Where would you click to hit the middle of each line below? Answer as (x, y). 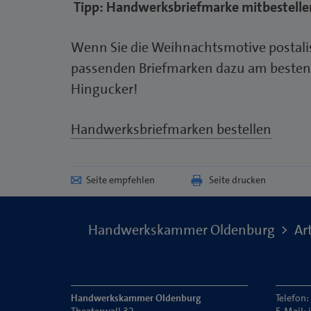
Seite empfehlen (120, 179)
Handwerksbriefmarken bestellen (171, 129)
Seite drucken (237, 179)
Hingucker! (104, 89)
